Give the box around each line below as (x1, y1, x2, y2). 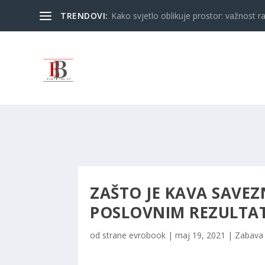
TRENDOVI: (60, 9, 108, 21)
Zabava (235, 230, 263, 241)
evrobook (129, 230, 166, 241)
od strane (90, 230, 129, 241)
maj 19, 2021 (175, 230, 225, 241)
